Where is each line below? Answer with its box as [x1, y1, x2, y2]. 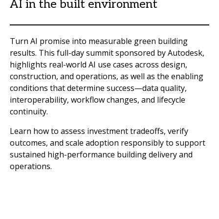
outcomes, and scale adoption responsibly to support [10, 137, 205, 148]
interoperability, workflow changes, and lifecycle [10, 94, 185, 105]
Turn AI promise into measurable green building [10, 36, 188, 46]
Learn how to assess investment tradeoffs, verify [10, 126, 188, 136]
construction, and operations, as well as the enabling [10, 71, 203, 82]
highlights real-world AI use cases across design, [10, 59, 187, 70]
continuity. [10, 106, 48, 117]
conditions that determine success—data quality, [10, 83, 187, 93]
